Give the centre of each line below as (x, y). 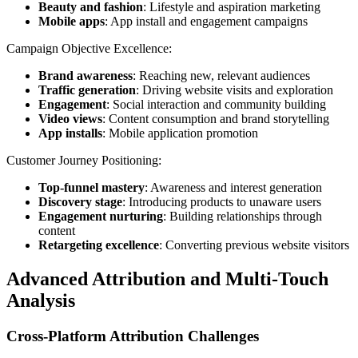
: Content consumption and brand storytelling (216, 118)
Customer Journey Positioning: (84, 160)
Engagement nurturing (101, 216)
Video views (70, 118)
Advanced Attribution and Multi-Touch (167, 278)
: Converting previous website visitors (254, 245)
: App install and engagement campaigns (206, 21)
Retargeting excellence (99, 245)
